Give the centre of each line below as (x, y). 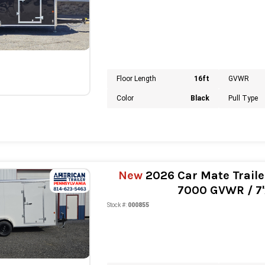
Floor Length (136, 79)
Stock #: (117, 205)
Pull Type (243, 98)
